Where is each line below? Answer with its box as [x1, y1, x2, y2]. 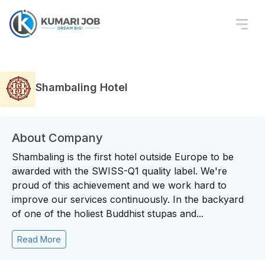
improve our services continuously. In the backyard [12, 193, 244, 205]
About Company [12, 131, 103, 145]
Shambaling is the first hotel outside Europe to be [12, 151, 234, 163]
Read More [17, 234, 61, 244]
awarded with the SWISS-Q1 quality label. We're [12, 165, 227, 177]
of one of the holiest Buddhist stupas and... [12, 208, 203, 219]
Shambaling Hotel [35, 80, 128, 93]
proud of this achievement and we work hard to [12, 179, 227, 191]
